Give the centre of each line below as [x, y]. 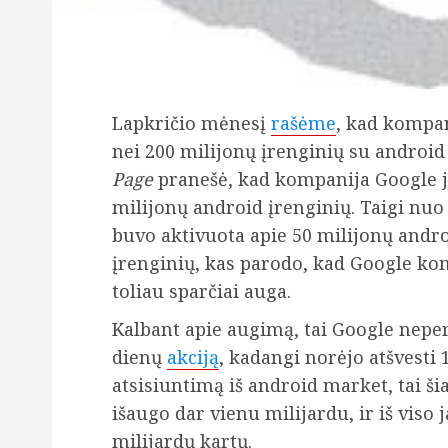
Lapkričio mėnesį [191, 123]
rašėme [303, 123]
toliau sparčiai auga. [201, 291]
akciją [193, 357]
